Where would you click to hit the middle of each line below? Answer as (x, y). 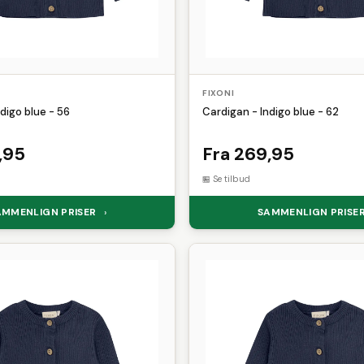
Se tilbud (232, 179)
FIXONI (219, 93)
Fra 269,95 (248, 154)
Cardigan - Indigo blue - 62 (271, 112)
